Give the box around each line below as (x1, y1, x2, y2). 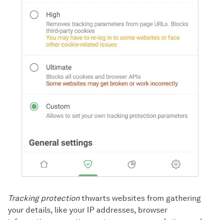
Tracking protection (8, 193, 80, 203)
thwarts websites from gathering (80, 193, 201, 203)
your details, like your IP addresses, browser (8, 205, 167, 215)
